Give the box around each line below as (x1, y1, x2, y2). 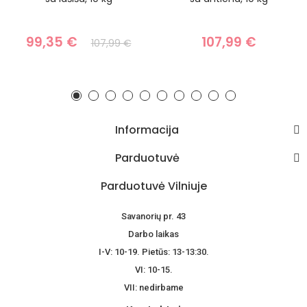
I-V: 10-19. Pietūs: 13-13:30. (98, 247, 209, 258)
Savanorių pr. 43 (121, 211, 186, 222)
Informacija (115, 122, 179, 138)
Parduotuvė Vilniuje (100, 178, 207, 195)
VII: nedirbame (123, 282, 184, 293)
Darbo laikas (128, 229, 179, 240)
